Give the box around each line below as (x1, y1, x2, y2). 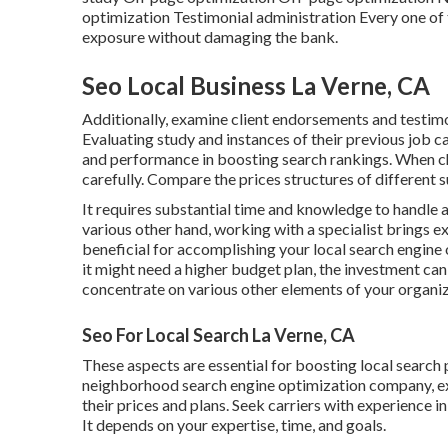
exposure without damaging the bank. (82, 26, 338, 46)
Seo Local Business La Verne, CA (82, 70, 430, 100)
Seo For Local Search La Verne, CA (82, 323, 355, 346)
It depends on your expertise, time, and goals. (82, 414, 386, 434)
